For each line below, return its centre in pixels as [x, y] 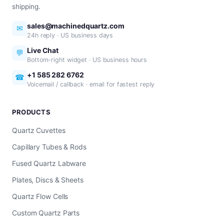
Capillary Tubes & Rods [49, 147]
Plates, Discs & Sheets [48, 180]
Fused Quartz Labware [49, 163]
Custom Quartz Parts [46, 213]
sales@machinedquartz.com [76, 26]
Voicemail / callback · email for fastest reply [91, 84]
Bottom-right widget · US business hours [87, 60]
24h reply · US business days [70, 35]
